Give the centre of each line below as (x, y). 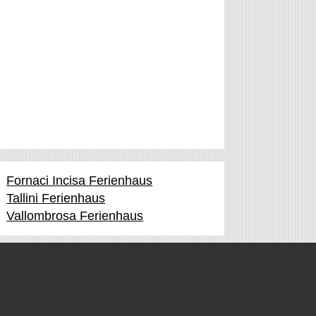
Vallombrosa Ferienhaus (75, 216)
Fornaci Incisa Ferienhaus (80, 181)
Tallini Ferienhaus (56, 198)
